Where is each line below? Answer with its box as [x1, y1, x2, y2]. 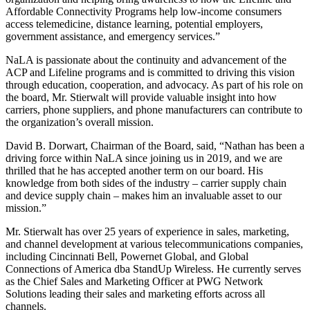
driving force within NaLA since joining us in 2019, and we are [6, 152, 282, 165]
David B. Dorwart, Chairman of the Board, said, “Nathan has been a [6, 140, 304, 152]
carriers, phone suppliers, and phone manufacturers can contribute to [6, 104, 302, 116]
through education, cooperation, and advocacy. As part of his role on [6, 79, 303, 91]
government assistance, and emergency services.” [6, 30, 220, 43]
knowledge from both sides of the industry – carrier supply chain [6, 177, 286, 190]
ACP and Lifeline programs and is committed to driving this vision [6, 66, 295, 79]
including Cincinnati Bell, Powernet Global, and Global [6, 250, 248, 263]
